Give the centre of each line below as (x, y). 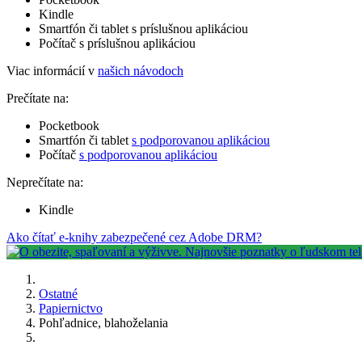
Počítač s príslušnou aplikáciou (117, 43)
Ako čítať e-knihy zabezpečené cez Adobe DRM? (134, 237)
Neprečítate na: (45, 182)
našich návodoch (141, 70)
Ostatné (58, 293)
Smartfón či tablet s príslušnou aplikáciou (143, 28)
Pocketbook (69, 125)
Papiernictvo (71, 308)
